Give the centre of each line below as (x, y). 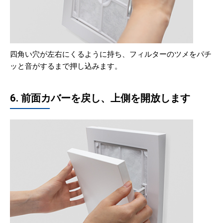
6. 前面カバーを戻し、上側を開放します (100, 98)
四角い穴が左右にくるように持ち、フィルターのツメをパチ (111, 55)
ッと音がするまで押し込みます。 (66, 66)
